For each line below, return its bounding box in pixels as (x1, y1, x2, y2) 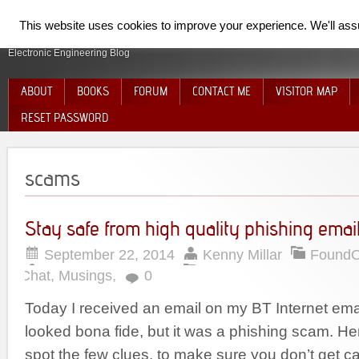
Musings (58, 268, 112, 284)
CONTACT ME (192, 84, 251, 99)
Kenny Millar (203, 247, 282, 263)
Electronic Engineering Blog (8, 47, 130, 58)
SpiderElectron (8, 18, 127, 43)
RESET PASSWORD (21, 111, 108, 125)
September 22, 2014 (44, 247, 175, 263)
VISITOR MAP (276, 84, 337, 99)
